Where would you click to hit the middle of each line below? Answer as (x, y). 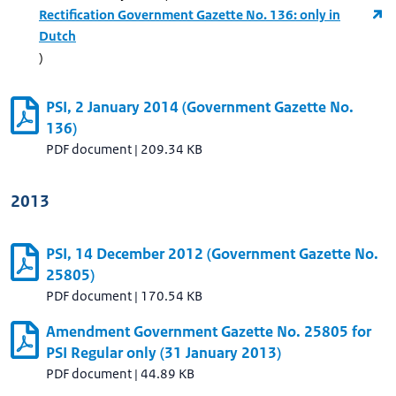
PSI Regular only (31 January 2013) (164, 353)
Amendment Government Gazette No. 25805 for (209, 331)
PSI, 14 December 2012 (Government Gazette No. (212, 254)
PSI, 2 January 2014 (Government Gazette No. (200, 107)
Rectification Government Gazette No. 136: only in (190, 15)
